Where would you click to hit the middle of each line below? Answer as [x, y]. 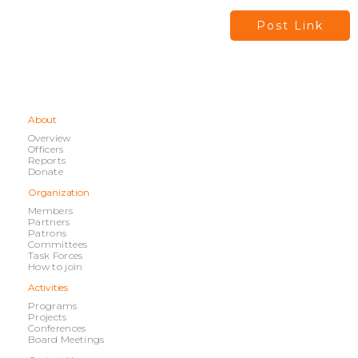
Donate [46, 171]
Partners [49, 222]
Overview [50, 138]
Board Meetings [66, 339]
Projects [48, 317]
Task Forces [56, 255]
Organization [59, 192]
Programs [53, 306]
